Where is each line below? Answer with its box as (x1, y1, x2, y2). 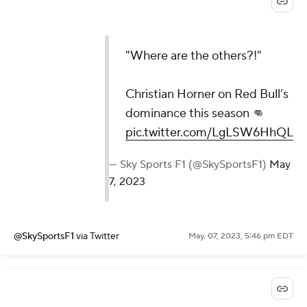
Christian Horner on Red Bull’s (125, 86, 288, 103)
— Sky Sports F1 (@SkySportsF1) (109, 158, 269, 172)
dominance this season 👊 (125, 106, 265, 122)
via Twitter (76, 230, 119, 243)
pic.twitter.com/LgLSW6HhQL (125, 125, 293, 141)
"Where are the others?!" (125, 48, 262, 64)
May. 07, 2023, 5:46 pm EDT (188, 231, 293, 242)
